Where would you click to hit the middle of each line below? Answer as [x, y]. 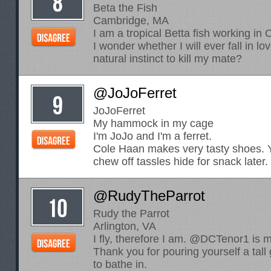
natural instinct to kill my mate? [168, 59]
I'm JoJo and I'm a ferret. [152, 136]
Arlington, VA [125, 226]
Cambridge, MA [131, 21]
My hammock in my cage [153, 123]
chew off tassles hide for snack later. [181, 162]
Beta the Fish [125, 8]
